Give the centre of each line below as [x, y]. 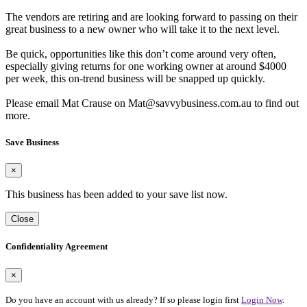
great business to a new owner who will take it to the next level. [143, 29]
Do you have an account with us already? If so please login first [123, 299]
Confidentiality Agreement [57, 247]
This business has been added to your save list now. [116, 195]
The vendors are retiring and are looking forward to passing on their [151, 16]
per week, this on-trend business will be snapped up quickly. [135, 78]
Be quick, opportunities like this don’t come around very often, [141, 53]
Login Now [262, 299]
